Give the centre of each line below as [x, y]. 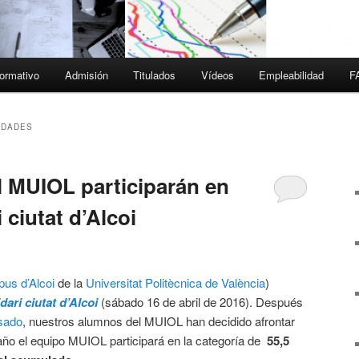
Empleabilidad [292, 75]
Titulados [155, 75]
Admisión [86, 75]
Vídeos [217, 75]
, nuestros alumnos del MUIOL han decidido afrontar [159, 321]
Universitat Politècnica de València [175, 282]
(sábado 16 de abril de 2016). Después [200, 301]
